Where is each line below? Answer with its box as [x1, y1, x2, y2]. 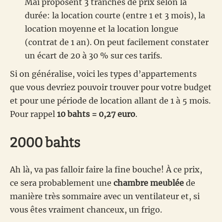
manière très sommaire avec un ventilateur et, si [10, 191, 200, 201]
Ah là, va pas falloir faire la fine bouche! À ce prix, [10, 164, 202, 174]
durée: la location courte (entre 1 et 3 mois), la [25, 10, 205, 20]
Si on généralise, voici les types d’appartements [10, 68, 197, 79]
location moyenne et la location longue [25, 23, 178, 34]
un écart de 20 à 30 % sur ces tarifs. [25, 50, 162, 60]
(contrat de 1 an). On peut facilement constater [25, 37, 209, 47]
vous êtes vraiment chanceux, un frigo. [10, 204, 162, 215]
